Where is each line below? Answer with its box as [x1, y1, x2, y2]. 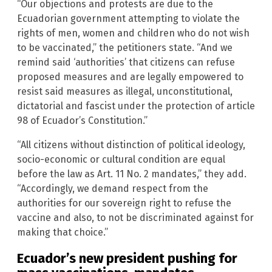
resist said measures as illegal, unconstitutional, [17, 86, 233, 98]
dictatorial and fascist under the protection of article [17, 100, 255, 112]
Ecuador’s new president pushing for [17, 250, 237, 267]
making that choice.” [17, 226, 108, 239]
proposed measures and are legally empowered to [17, 71, 243, 83]
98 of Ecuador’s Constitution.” [17, 115, 148, 127]
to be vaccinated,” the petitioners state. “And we [17, 42, 233, 54]
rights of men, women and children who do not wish [17, 27, 250, 39]
